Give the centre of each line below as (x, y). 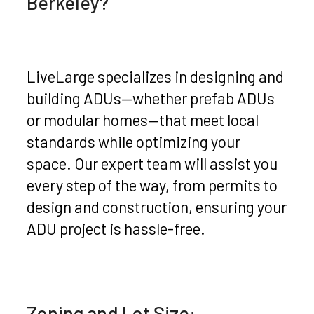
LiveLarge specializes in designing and (156, 77)
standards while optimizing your (134, 142)
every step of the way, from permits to (152, 185)
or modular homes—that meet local (143, 120)
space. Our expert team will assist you (152, 164)
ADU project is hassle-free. (116, 229)
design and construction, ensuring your (157, 207)
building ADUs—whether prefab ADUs (151, 98)
